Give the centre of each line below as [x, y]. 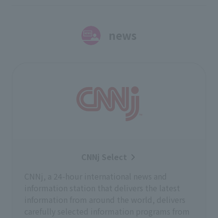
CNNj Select [104, 157]
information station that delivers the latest [102, 188]
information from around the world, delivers [105, 200]
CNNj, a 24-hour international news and [96, 176]
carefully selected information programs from [107, 211]
